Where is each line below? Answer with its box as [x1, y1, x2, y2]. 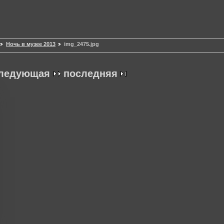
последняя [63, 68, 117, 79]
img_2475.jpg [64, 41, 99, 47]
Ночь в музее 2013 [6, 41, 55, 47]
